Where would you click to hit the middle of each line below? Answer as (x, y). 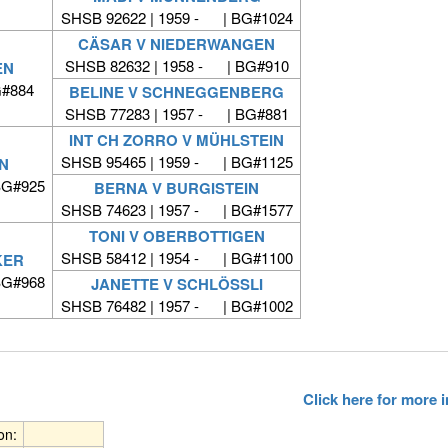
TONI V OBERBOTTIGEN (176, 236)
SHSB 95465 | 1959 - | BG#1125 (176, 162)
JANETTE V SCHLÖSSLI (176, 284)
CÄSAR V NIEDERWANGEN (176, 44)
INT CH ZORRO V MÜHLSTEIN (176, 140)
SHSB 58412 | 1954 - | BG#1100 (176, 258)
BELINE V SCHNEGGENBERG (176, 92)
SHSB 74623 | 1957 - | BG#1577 (176, 210)
